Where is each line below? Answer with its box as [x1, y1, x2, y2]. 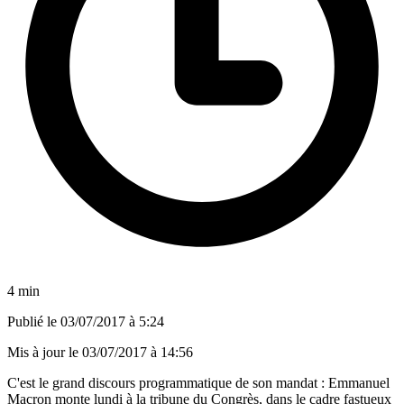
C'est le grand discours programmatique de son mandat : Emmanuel [7, 374, 390, 390]
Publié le [7, 313, 60, 329]
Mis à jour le [7, 344, 82, 360]
